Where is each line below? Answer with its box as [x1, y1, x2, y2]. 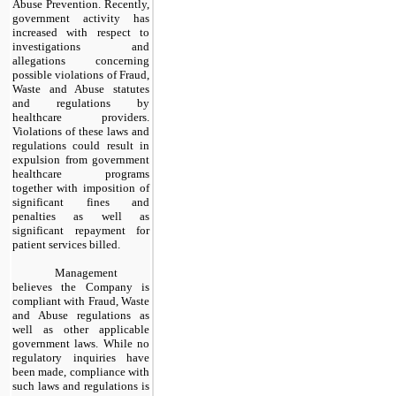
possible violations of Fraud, [12, 67, 149, 81]
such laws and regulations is [12, 378, 149, 392]
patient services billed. [12, 237, 120, 251]
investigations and [12, 39, 149, 53]
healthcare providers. [12, 110, 149, 124]
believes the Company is [12, 279, 149, 293]
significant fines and [12, 194, 149, 209]
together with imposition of [12, 180, 149, 194]
